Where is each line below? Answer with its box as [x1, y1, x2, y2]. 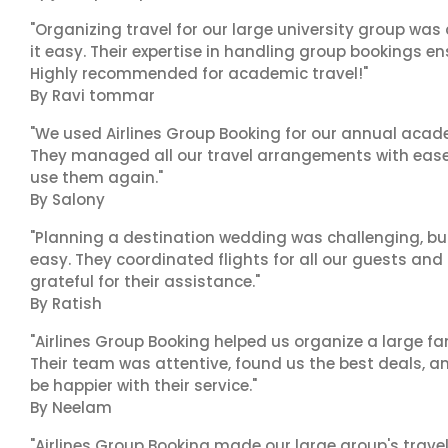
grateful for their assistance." [30, 271, 260, 292]
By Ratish [30, 293, 102, 314]
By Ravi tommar [30, 85, 155, 106]
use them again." [30, 167, 163, 188]
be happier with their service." [30, 375, 257, 396]
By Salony [30, 189, 105, 210]
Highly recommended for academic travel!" [30, 63, 368, 84]
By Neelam [30, 397, 112, 418]
